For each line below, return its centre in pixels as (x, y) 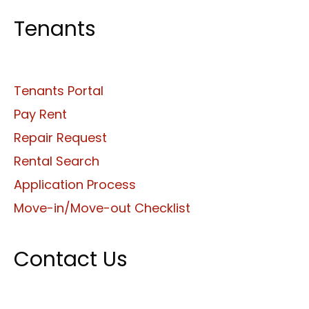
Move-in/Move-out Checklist (102, 208)
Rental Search (57, 161)
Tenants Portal (59, 90)
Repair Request (60, 137)
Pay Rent (40, 114)
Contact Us (71, 259)
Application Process (75, 184)
